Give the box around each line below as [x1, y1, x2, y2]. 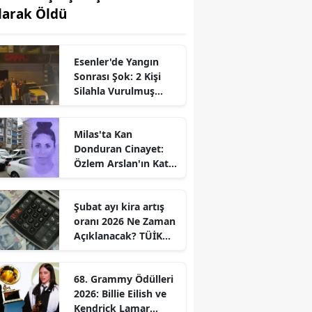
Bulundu [73, 98, 114, 112]
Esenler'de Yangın [73, 54, 159, 68]
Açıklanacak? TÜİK [73, 228, 162, 242]
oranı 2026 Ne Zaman [73, 214, 175, 228]
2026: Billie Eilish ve [73, 286, 166, 300]
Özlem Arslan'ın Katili [73, 156, 177, 170]
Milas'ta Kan [73, 127, 132, 141]
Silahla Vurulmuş [73, 84, 155, 97]
